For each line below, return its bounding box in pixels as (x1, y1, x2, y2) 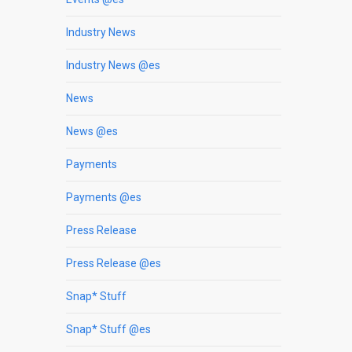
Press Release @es (66, 256, 162, 269)
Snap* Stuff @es (66, 322, 152, 335)
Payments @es (66, 190, 142, 203)
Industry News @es (66, 58, 161, 71)
